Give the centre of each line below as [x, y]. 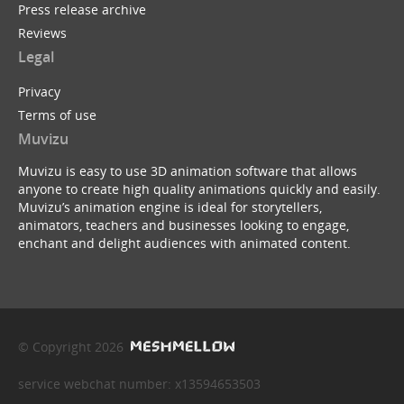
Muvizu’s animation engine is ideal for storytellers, [170, 207]
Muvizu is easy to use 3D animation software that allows [188, 170]
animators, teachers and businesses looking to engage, [184, 225]
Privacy [39, 91]
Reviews [42, 33]
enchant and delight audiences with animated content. [184, 243]
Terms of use [57, 115]
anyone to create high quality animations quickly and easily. [199, 188]
